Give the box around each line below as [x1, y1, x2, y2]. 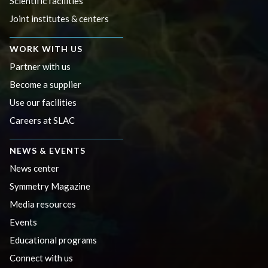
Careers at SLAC [10, 114, 75, 126]
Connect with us [10, 252, 73, 263]
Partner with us [10, 60, 71, 72]
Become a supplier [10, 78, 81, 90]
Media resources [10, 198, 76, 209]
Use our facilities [10, 96, 77, 108]
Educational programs [10, 234, 97, 245]
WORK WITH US [10, 43, 83, 54]
